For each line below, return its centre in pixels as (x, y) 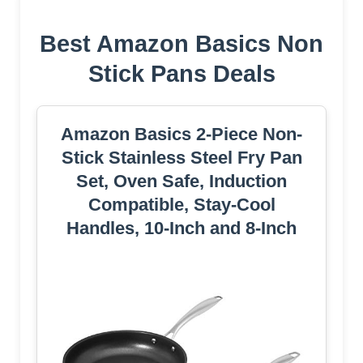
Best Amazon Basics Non (181, 43)
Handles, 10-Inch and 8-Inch (181, 228)
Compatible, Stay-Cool (181, 204)
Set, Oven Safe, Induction (181, 181)
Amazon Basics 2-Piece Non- (181, 134)
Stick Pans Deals (181, 73)
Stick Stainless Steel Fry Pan (181, 157)
